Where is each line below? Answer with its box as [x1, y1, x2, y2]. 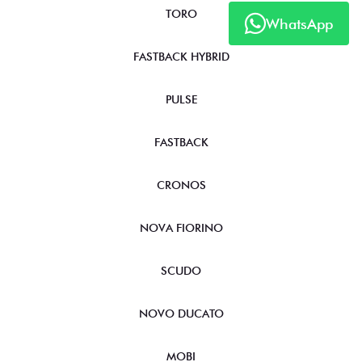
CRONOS [156, 179, 206, 192]
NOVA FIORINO [139, 221, 223, 235]
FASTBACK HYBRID [133, 50, 229, 64]
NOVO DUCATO [138, 307, 224, 321]
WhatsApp [266, 15, 333, 32]
